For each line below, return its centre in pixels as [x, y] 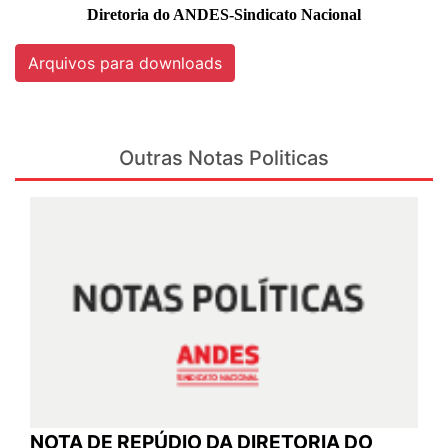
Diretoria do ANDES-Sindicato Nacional [224, 14]
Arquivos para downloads [125, 62]
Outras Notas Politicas [224, 157]
